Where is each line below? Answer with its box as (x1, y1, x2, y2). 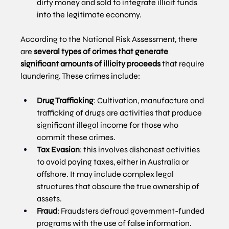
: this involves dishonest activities (80, 145, 202, 155)
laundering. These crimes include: (20, 71, 141, 81)
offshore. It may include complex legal (37, 169, 176, 179)
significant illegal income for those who (37, 120, 180, 130)
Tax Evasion (37, 145, 80, 155)
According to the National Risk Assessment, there (20, 34, 199, 44)
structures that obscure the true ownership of (37, 181, 201, 192)
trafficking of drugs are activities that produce (37, 108, 204, 118)
